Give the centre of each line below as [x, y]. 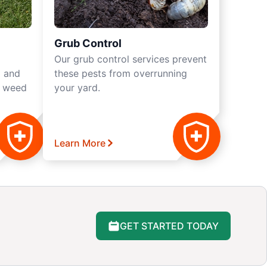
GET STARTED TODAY [169, 226]
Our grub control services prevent [131, 59]
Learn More [80, 143]
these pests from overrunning [121, 73]
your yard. [77, 88]
